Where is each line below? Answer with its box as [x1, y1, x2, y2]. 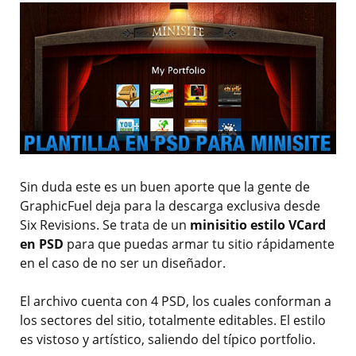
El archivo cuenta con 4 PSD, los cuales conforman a [20, 292, 331, 310]
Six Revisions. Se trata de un [20, 215, 190, 234]
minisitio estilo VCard [190, 215, 326, 234]
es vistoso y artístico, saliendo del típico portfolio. [20, 330, 315, 348]
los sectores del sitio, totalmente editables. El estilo [20, 311, 326, 329]
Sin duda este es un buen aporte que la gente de [20, 177, 310, 195]
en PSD [20, 234, 64, 253]
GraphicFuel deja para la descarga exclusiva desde [20, 196, 320, 215]
